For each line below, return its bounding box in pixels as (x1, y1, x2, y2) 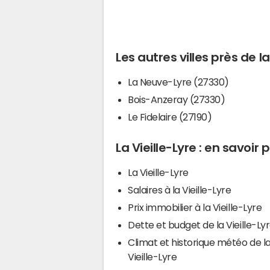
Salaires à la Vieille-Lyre (128, 184, 231, 195)
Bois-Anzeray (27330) (128, 94, 225, 104)
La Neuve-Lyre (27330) (128, 77, 229, 87)
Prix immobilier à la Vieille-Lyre (128, 202, 262, 212)
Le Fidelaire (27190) (128, 111, 212, 122)
